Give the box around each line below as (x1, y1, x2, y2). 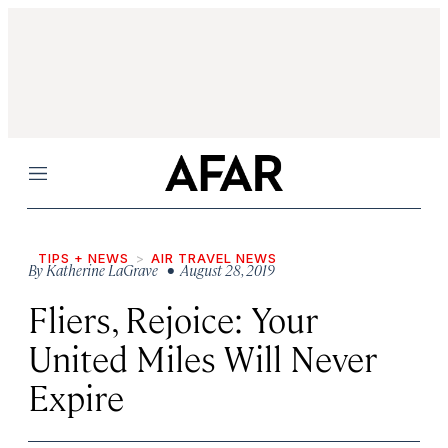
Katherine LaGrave (46, 260, 158, 279)
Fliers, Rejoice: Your (28, 296, 318, 341)
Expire (28, 374, 124, 419)
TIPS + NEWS (38, 250, 129, 266)
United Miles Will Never (28, 335, 377, 380)
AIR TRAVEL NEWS (151, 250, 277, 266)
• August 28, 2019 (161, 260, 275, 279)
